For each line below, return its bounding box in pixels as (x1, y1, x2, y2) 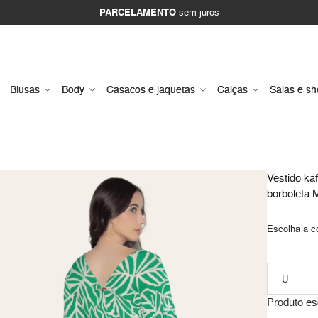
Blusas (10, 82, 40, 97)
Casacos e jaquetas (106, 82, 195, 97)
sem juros (175, 6, 219, 18)
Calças (217, 82, 248, 97)
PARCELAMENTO (99, 6, 176, 19)
